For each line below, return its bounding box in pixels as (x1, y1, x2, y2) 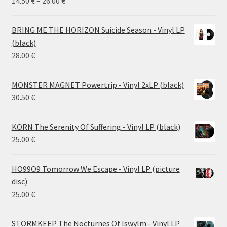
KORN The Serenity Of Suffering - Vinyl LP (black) (11, 122, 180, 132)
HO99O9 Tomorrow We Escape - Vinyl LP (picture (11, 164, 180, 174)
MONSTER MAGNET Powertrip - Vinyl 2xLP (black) (11, 80, 184, 90)
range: (64, 8, 87, 18)
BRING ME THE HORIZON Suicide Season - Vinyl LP (11, 25, 185, 35)
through (64, 33, 94, 44)
